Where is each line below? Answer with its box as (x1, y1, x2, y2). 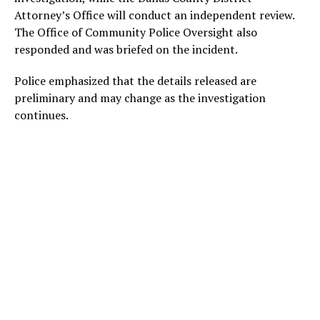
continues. (14, 107, 69, 123)
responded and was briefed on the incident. (14, 41, 238, 57)
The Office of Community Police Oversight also (14, 24, 257, 40)
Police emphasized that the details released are (14, 73, 256, 89)
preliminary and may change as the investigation (14, 90, 266, 106)
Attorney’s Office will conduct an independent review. (14, 7, 294, 23)
